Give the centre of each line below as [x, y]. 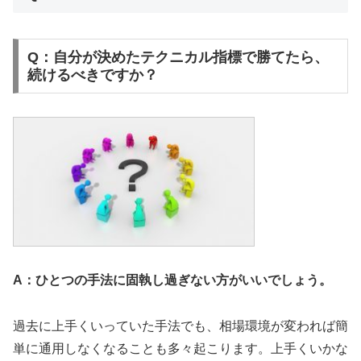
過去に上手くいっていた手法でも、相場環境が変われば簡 [180, 326]
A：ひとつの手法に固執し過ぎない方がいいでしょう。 [172, 280]
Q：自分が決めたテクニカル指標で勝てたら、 [178, 57]
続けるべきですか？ [92, 75]
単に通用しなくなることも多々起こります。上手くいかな [180, 349]
